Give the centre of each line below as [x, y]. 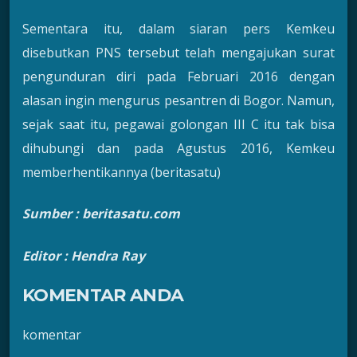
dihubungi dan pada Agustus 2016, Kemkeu [178, 148]
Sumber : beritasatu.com [101, 214]
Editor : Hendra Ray [84, 255]
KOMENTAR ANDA [103, 295]
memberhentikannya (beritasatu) [122, 172]
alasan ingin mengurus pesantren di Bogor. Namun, [178, 100]
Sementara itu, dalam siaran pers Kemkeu [178, 28]
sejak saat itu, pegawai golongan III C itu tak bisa [178, 124]
